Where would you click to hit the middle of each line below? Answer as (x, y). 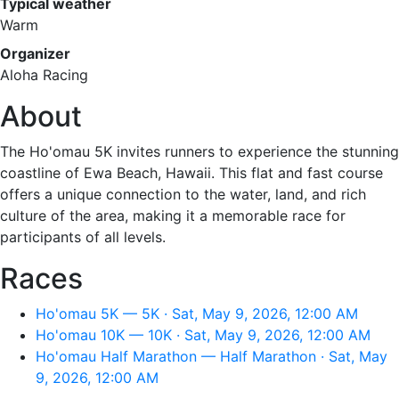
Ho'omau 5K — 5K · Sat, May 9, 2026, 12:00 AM (197, 313)
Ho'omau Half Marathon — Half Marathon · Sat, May (212, 356)
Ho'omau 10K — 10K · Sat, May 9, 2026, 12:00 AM (203, 335)
